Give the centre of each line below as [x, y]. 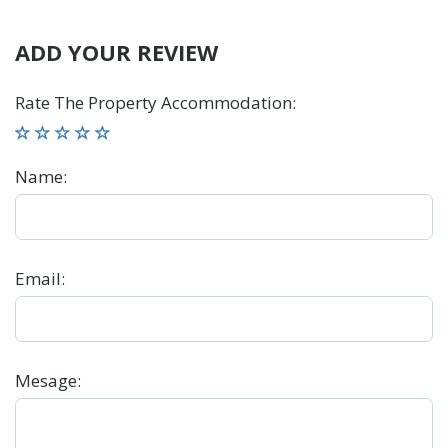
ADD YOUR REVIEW [116, 51]
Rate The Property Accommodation [153, 102]
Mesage [46, 380]
